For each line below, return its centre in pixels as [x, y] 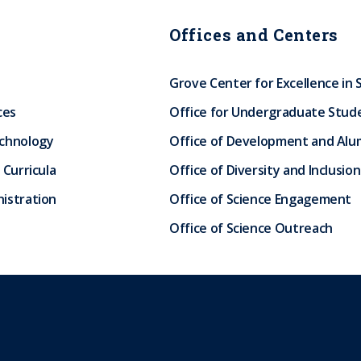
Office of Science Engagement [261, 199]
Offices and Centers [254, 35]
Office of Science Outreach [251, 228]
